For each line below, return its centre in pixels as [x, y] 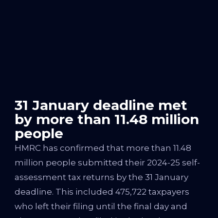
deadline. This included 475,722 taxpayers [102, 192]
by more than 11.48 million [107, 119]
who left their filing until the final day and [101, 206]
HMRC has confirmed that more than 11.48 [103, 148]
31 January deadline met [101, 105]
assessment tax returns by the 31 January [101, 177]
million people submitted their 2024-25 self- [107, 163]
